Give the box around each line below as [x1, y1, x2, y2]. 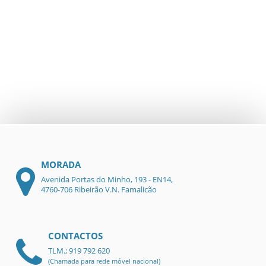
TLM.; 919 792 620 [48, 245, 110, 256]
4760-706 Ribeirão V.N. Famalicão [41, 184, 157, 195]
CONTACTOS [48, 229, 103, 242]
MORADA [41, 158, 81, 171]
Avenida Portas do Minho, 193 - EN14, [41, 174, 173, 185]
